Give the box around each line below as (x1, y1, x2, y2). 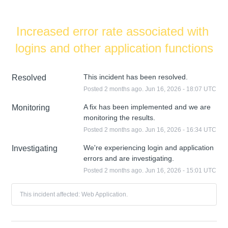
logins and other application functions (15, 41, 213, 55)
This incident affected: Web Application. (20, 190, 128, 198)
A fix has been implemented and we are (83, 102, 211, 111)
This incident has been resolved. (83, 72, 188, 81)
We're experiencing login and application (83, 143, 214, 152)
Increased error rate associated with (16, 24, 209, 38)
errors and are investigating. (83, 154, 174, 162)
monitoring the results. (83, 113, 155, 122)
